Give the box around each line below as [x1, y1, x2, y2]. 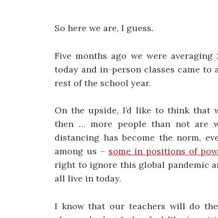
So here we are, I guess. [54, 22, 153, 34]
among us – [54, 145, 109, 157]
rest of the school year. [54, 77, 151, 89]
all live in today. [54, 173, 121, 184]
